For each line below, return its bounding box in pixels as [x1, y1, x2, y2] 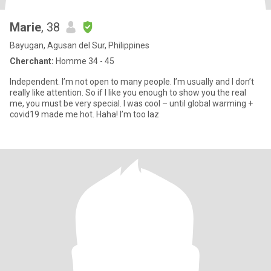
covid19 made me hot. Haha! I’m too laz [120, 109, 159, 119]
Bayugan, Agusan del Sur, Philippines [10, 41, 149, 50]
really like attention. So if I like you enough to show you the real [10, 88, 246, 97]
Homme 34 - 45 [54, 56, 114, 66]
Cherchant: [10, 56, 54, 66]
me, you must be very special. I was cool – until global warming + [10, 99, 123, 108]
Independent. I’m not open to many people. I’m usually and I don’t [10, 77, 62, 87]
